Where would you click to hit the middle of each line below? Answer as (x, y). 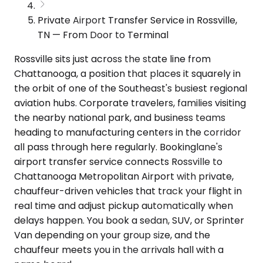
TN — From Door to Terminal (103, 35)
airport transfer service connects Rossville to (118, 161)
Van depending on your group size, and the (112, 235)
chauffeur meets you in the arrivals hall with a (119, 249)
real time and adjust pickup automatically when (124, 205)
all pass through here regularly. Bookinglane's (118, 147)
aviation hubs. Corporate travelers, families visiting (130, 103)
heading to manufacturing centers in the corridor (128, 132)
